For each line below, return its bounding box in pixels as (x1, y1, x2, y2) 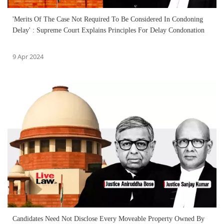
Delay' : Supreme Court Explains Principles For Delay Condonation (12, 26, 204, 34)
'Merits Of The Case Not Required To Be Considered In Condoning (12, 15, 203, 23)
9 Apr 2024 (12, 51, 43, 61)
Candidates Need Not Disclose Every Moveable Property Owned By (12, 214, 204, 222)
